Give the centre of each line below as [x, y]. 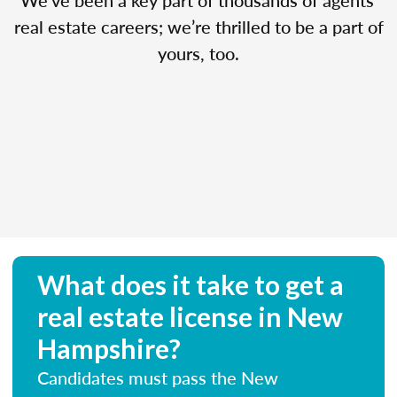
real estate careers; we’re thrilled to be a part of [198, 26]
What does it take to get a [191, 284]
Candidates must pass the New [158, 377]
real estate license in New [190, 316]
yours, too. [198, 53]
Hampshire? [109, 348]
